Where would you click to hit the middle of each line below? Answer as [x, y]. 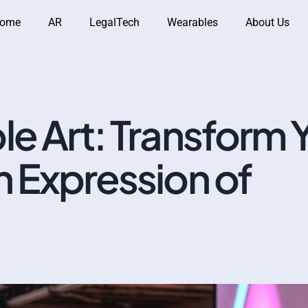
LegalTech [114, 22]
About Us [267, 22]
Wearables [192, 22]
